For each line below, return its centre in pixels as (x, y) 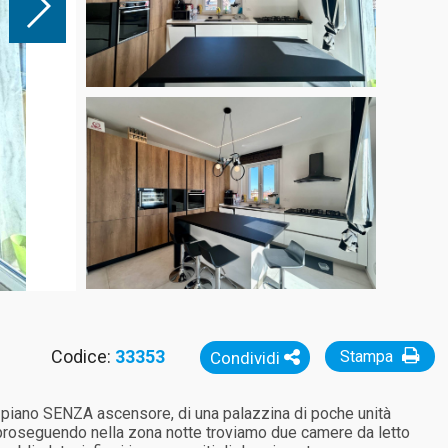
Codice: (82, 356)
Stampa (368, 356)
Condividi (246, 358)
